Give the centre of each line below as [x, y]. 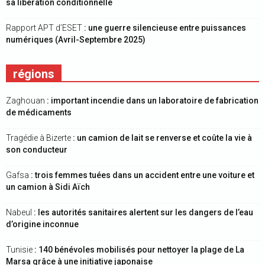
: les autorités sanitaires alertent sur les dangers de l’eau [143, 212]
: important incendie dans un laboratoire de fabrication [153, 101]
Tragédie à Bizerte [39, 138]
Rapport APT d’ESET [45, 28]
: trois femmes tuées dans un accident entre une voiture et [143, 175]
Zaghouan [26, 101]
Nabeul [20, 212]
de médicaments [39, 112]
